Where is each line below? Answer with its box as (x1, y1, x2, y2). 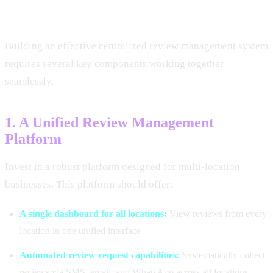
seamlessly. (5, 75, 54, 87)
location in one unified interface (19, 225, 141, 236)
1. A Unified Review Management (5, 114, 214, 130)
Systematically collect (180, 249, 265, 260)
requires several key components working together (5, 57, 224, 69)
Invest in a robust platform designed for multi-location (5, 160, 240, 172)
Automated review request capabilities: (19, 249, 180, 260)
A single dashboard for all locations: (19, 208, 167, 219)
